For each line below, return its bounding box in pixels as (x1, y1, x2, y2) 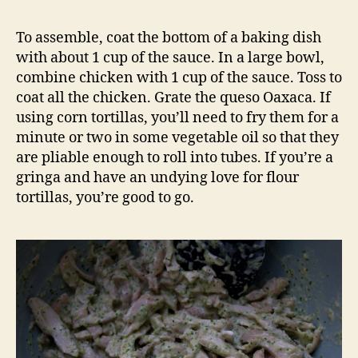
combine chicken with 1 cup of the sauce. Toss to (16, 69, 342, 88)
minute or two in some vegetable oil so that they (16, 129, 339, 148)
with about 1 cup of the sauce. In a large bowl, (16, 49, 324, 68)
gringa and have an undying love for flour (16, 169, 299, 188)
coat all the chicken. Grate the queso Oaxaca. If (16, 89, 331, 108)
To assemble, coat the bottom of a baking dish (16, 29, 321, 48)
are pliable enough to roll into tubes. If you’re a (16, 149, 333, 168)
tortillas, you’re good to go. (16, 189, 194, 208)
